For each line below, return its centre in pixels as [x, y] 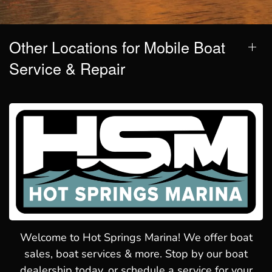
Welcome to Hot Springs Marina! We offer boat [136, 238]
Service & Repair [67, 68]
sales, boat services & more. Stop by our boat [136, 254]
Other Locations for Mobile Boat [117, 46]
